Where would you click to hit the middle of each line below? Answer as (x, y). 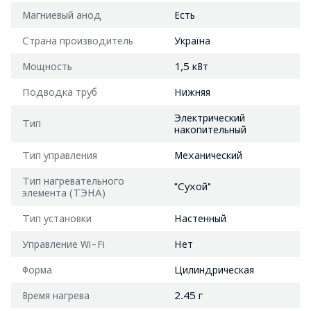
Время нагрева (56, 295)
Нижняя (192, 92)
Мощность (47, 66)
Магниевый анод (62, 15)
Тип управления (60, 155)
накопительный (210, 129)
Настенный (200, 218)
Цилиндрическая (214, 269)
